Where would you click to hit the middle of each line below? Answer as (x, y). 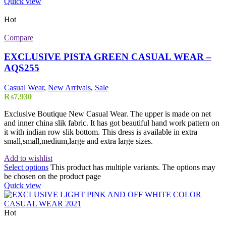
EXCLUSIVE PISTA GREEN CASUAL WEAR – (108, 57)
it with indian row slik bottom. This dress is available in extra (101, 132)
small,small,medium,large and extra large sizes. (78, 141)
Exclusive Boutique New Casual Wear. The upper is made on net (107, 114)
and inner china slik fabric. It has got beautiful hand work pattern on (112, 123)
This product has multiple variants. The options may (133, 167)
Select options (26, 167)
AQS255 (22, 68)
